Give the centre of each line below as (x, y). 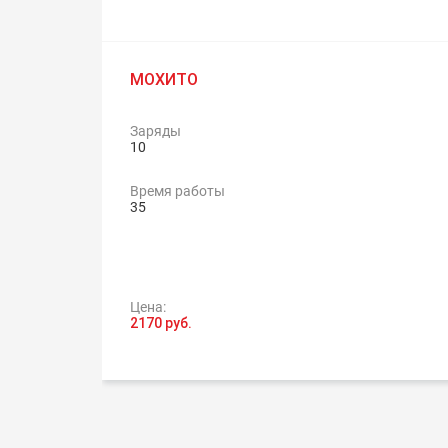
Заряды (155, 131)
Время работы (177, 191)
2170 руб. (161, 323)
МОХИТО (164, 79)
